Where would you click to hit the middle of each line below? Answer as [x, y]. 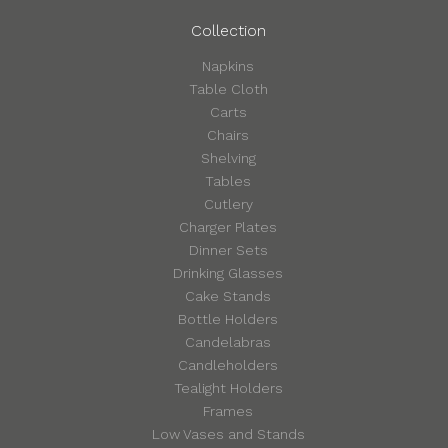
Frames [228, 411]
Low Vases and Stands [228, 434]
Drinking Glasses [228, 273]
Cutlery [228, 204]
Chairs [228, 135]
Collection [228, 31]
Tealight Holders [228, 388]
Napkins [228, 66]
